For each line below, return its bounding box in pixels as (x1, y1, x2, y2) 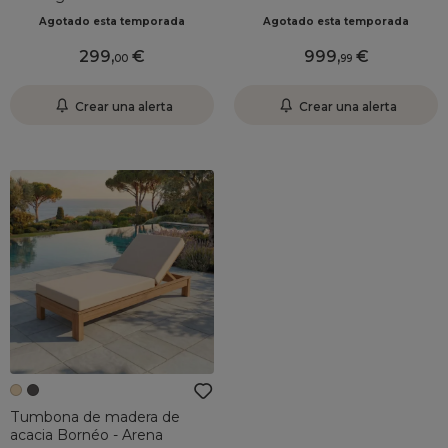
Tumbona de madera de (10, 407, 180, 426)
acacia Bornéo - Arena (10, 425, 163, 444)
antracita (234, 3, 294, 22)
